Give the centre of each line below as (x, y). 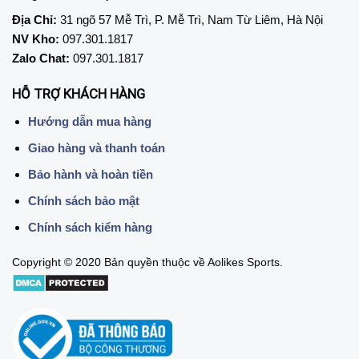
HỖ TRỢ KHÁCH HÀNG (79, 94)
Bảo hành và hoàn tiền (90, 174)
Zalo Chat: (41, 58)
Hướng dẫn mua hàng (89, 121)
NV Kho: (36, 38)
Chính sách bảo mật (83, 200)
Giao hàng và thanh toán (96, 147)
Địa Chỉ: (34, 19)
